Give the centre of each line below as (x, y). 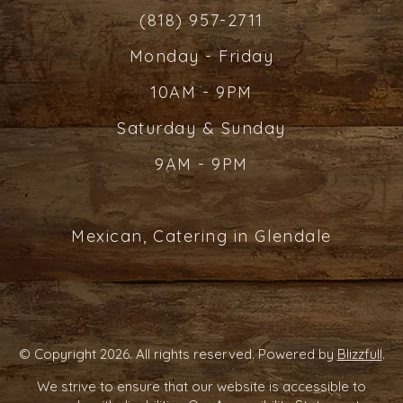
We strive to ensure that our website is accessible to (201, 386)
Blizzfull (359, 354)
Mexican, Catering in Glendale (201, 236)
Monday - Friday (201, 56)
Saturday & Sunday (201, 128)
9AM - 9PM (201, 164)
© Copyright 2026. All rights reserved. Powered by (178, 354)
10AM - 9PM (201, 92)
